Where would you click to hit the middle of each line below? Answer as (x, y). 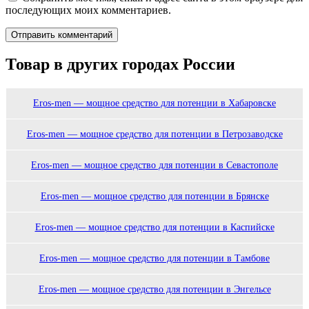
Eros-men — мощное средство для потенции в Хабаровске (154, 103)
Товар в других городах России (120, 64)
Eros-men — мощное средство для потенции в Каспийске (154, 228)
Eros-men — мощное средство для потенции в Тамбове (154, 259)
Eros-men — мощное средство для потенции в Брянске (154, 197)
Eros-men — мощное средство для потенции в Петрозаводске (154, 134)
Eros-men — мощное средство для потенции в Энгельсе (154, 290)
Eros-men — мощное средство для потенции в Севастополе (154, 166)
